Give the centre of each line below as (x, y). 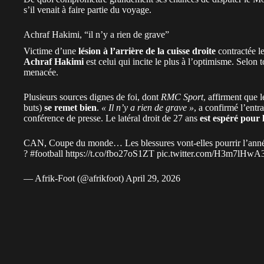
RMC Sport (182, 97)
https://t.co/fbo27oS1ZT (110, 153)
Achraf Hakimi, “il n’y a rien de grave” (96, 34)
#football (47, 153)
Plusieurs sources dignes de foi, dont (92, 97)
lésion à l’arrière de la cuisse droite (148, 51)
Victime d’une (51, 51)
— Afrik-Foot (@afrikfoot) (75, 178)
